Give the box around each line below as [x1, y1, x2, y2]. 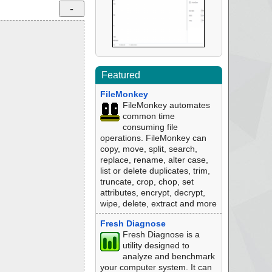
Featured [101, 70, 140, 80]
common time [122, 111, 175, 121]
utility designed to [122, 240, 189, 250]
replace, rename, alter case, [100, 155, 208, 165]
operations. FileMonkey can [100, 133, 206, 143]
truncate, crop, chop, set [100, 177, 194, 186]
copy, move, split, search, [100, 144, 197, 154]
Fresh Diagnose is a [122, 229, 200, 239]
